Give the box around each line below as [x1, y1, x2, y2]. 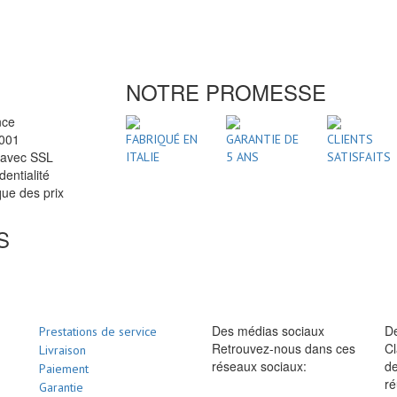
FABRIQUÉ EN [125, 130, 198, 147]
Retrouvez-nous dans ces [212, 339, 355, 357]
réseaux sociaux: [212, 356, 307, 375]
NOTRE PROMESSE [125, 75, 326, 107]
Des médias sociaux [212, 321, 324, 339]
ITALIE [125, 148, 160, 165]
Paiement [39, 360, 89, 377]
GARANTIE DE [226, 130, 300, 147]
